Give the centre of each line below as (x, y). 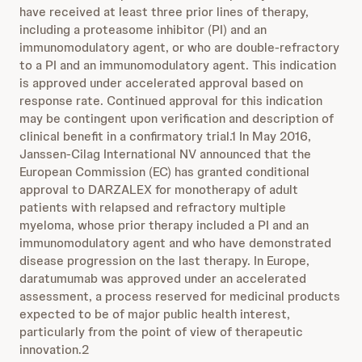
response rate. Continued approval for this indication (171, 101)
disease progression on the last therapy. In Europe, (164, 261)
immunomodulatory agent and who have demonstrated (175, 243)
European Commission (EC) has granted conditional (164, 172)
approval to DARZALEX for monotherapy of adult (159, 189)
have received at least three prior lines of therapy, (164, 12)
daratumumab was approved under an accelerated (163, 278)
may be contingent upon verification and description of (177, 118)
